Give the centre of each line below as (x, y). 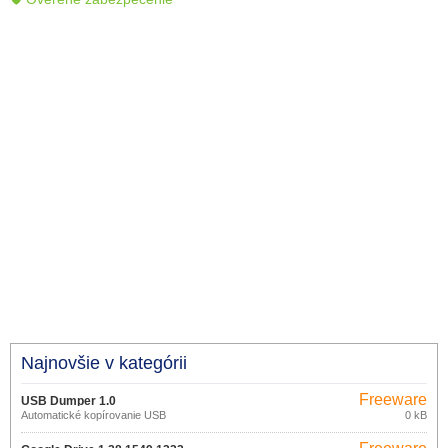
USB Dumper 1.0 (68, 401)
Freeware (393, 399)
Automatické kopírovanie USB (93, 415)
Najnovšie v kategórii (104, 363)
